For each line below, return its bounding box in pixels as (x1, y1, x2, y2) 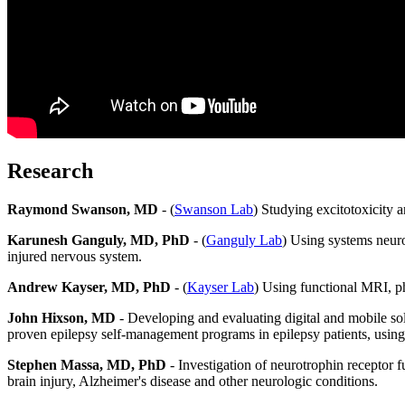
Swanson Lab (174, 202, 253, 218)
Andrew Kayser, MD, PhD (7, 279, 171, 296)
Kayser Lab (187, 279, 254, 296)
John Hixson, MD (7, 310, 116, 326)
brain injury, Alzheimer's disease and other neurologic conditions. (7, 373, 389, 390)
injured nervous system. (7, 249, 146, 265)
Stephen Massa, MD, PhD (7, 357, 166, 373)
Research (7, 159, 99, 184)
